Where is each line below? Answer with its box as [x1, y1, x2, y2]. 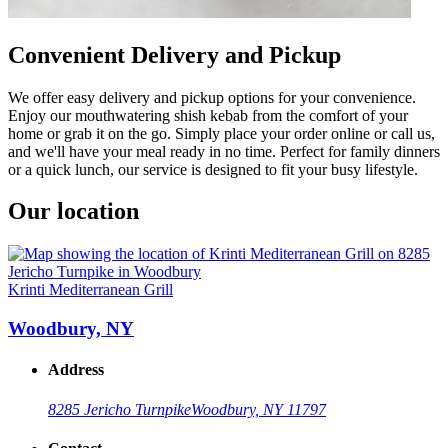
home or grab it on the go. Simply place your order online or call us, [8, 124, 435, 142]
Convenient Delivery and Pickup [8, 41, 341, 68]
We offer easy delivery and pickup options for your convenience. [8, 88, 416, 106]
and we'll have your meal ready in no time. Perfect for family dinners [8, 142, 440, 160]
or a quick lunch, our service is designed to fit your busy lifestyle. [8, 160, 418, 178]
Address [48, 361, 104, 379]
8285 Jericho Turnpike [48, 400, 191, 418]
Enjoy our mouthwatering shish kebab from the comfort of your [8, 106, 408, 124]
